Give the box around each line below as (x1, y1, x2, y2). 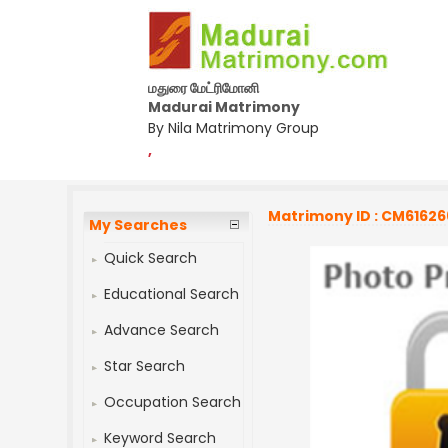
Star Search (104, 356, 186, 376)
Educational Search (104, 284, 240, 304)
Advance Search (104, 320, 220, 340)
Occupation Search (104, 392, 242, 412)
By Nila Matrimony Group (148, 118, 319, 138)
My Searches (89, 215, 188, 235)
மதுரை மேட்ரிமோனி (148, 78, 259, 98)
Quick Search (104, 248, 198, 268)
